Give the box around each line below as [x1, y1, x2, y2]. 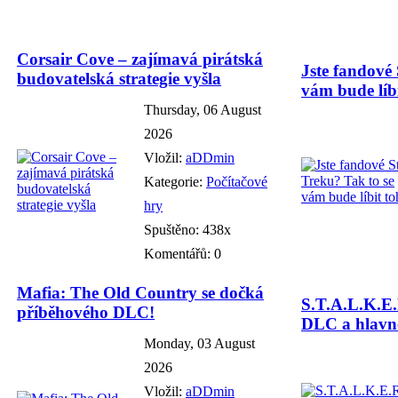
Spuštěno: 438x [144, 221, 231, 237]
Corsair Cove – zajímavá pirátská [17, 49, 263, 68]
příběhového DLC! [17, 302, 155, 322]
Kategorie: [144, 173, 206, 189]
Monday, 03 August [144, 335, 255, 351]
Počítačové [206, 173, 267, 189]
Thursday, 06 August [144, 101, 261, 117]
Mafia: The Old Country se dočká [17, 283, 264, 302]
